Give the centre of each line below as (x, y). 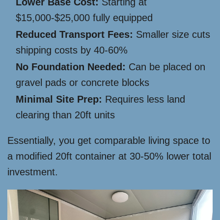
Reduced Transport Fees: (74, 34)
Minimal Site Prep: (59, 99)
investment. (33, 172)
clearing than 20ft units (65, 115)
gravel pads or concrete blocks (82, 82)
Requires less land (144, 99)
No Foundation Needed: (71, 67)
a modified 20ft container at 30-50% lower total (109, 156)
